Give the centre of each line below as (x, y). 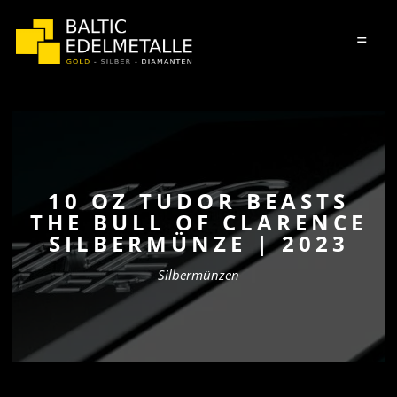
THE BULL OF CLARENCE (198, 222)
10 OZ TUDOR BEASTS (198, 201)
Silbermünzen (198, 275)
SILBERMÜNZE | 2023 (198, 243)
